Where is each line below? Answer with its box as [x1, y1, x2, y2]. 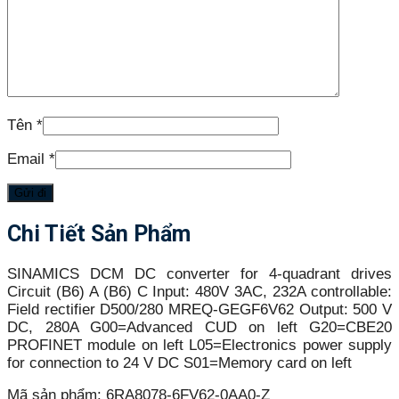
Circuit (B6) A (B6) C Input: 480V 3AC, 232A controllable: [7, 282, 392, 300]
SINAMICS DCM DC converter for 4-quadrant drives [7, 265, 392, 282]
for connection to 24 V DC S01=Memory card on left [7, 354, 352, 371]
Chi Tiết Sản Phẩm [7, 220, 191, 247]
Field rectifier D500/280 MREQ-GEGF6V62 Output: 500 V [7, 300, 392, 318]
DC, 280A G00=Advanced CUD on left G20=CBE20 [7, 318, 392, 336]
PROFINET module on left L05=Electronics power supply [7, 336, 392, 354]
